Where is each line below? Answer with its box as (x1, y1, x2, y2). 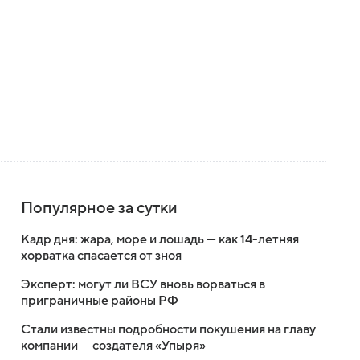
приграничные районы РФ (21, 293, 178, 308)
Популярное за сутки (21, 199, 178, 217)
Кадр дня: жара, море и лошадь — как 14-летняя (21, 232, 299, 247)
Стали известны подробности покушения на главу (21, 322, 316, 337)
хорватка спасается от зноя (21, 248, 182, 263)
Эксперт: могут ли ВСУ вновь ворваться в (21, 277, 265, 292)
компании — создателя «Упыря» (21, 338, 206, 353)
